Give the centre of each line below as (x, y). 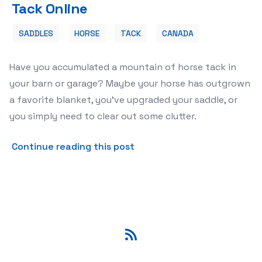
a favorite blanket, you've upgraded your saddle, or (123, 100)
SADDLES (36, 33)
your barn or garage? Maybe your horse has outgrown (130, 83)
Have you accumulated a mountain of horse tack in (123, 67)
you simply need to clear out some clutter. (103, 116)
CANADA (178, 33)
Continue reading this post (73, 146)
